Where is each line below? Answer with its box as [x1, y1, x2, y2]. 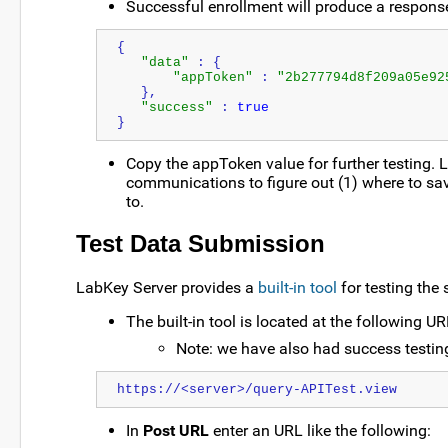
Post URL [143, 421, 209, 441]
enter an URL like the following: [209, 421, 431, 441]
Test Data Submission [76, 229, 325, 257]
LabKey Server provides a [76, 277, 258, 297]
